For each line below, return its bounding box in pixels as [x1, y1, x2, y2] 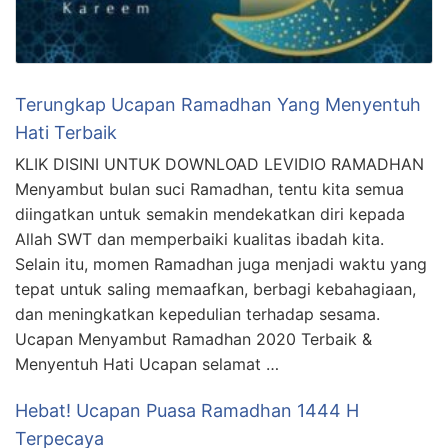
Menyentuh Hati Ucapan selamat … [15, 353, 279, 374]
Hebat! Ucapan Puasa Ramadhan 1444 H [15, 399, 359, 421]
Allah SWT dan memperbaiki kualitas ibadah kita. [15, 228, 384, 249]
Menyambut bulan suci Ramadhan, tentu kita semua [15, 178, 404, 199]
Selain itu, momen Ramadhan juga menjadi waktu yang [15, 253, 427, 274]
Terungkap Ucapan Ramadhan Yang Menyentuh [15, 93, 421, 115]
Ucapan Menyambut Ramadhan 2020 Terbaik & [15, 328, 372, 349]
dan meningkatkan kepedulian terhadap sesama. [15, 303, 380, 324]
